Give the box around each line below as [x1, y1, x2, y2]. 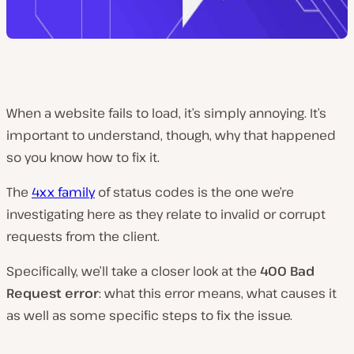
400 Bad [260, 262, 314, 280]
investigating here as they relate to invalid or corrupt [6, 205, 326, 223]
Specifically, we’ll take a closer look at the [6, 262, 260, 280]
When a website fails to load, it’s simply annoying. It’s [6, 104, 326, 122]
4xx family [32, 183, 95, 201]
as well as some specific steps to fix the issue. [6, 307, 292, 324]
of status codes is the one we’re [95, 183, 294, 201]
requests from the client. [6, 228, 160, 245]
